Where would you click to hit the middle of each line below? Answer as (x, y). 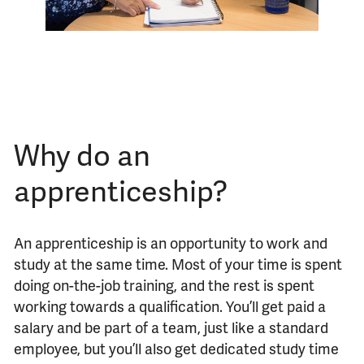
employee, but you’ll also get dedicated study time (176, 348)
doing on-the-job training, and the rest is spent (164, 285)
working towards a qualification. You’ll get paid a (169, 306)
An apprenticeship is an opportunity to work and (170, 243)
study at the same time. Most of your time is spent (178, 264)
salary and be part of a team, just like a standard (171, 327)
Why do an (82, 154)
